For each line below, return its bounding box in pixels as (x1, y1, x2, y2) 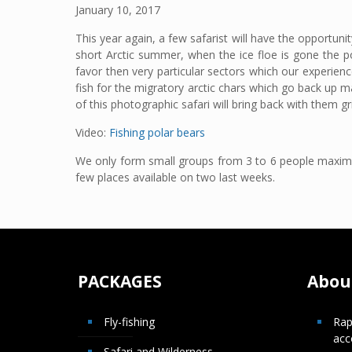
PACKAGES (77, 270, 162, 293)
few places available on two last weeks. (75, 170, 275, 185)
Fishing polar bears (108, 125, 205, 141)
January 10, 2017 (75, 2, 160, 18)
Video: (75, 125, 109, 141)
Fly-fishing (103, 314, 155, 330)
